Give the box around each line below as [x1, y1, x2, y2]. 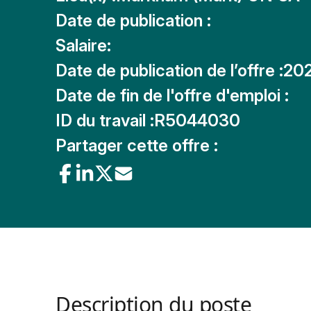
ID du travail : [56, 110, 154, 131]
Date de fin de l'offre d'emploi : [56, 85, 289, 106]
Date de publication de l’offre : [56, 60, 283, 81]
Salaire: [56, 35, 111, 56]
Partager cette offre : [56, 135, 218, 155]
